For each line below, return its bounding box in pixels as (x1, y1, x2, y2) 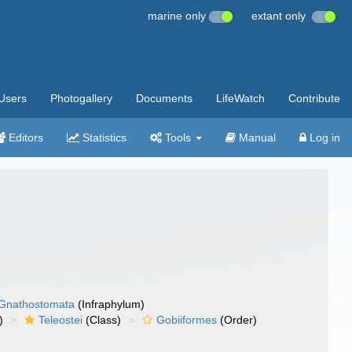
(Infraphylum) (75, 298, 145, 310)
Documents (136, 92, 192, 104)
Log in (306, 131, 340, 144)
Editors (5, 131, 43, 144)
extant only (251, 9, 312, 22)
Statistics (79, 131, 126, 144)
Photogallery (50, 92, 112, 104)
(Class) (82, 313, 122, 326)
